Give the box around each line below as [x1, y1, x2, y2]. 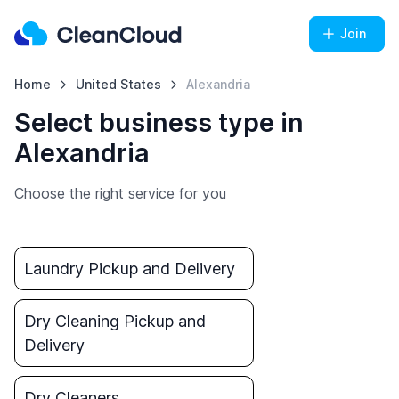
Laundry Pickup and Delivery [24, 259, 235, 278]
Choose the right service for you [14, 184, 226, 202]
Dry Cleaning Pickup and [24, 312, 206, 330]
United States [75, 77, 161, 92]
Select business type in [14, 107, 304, 138]
